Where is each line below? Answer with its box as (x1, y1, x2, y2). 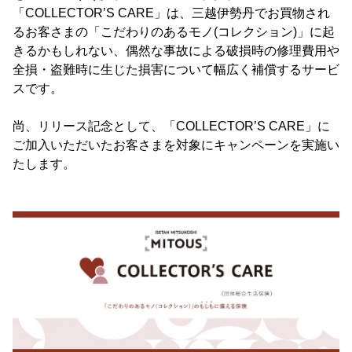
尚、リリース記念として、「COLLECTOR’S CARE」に (13, 119, 330, 133)
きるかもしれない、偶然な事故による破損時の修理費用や (13, 44, 339, 57)
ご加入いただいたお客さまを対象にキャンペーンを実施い (13, 138, 339, 152)
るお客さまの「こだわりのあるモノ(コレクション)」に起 (13, 25, 335, 38)
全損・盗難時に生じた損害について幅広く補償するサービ (13, 63, 339, 76)
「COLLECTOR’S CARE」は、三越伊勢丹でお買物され (13, 6, 330, 20)
